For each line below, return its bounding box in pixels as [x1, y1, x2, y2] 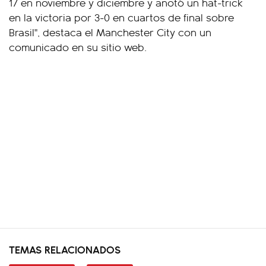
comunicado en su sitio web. [9, 40, 147, 54]
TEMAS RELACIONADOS [9, 242, 121, 256]
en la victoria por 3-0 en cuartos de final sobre [9, 10, 234, 24]
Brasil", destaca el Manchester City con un [9, 25, 211, 39]
